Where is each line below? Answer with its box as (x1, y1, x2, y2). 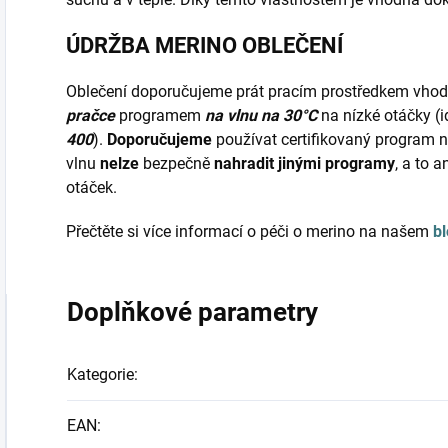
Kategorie (67, 365, 134, 385)
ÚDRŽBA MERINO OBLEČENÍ (66, 33, 343, 59)
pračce (66, 106, 119, 126)
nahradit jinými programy (214, 154, 395, 174)
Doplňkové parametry (67, 297, 318, 328)
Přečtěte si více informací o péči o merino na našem (66, 222, 433, 242)
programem (119, 106, 205, 126)
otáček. (66, 178, 117, 198)
